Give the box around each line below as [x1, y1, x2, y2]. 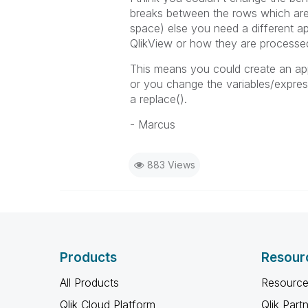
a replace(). [129, 92, 187, 106]
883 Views [146, 159, 195, 170]
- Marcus [129, 118, 179, 131]
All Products [60, 276, 119, 289]
